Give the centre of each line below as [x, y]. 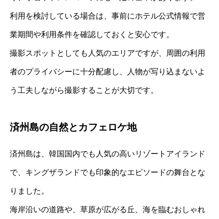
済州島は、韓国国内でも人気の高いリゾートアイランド [108, 154]
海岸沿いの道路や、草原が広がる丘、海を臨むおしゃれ [108, 210]
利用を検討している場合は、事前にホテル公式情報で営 [108, 16]
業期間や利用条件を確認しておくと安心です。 [92, 35]
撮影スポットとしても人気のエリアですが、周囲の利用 [108, 53]
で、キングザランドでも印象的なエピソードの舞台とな [108, 173]
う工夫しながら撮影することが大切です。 [84, 90]
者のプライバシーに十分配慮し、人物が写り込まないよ [108, 72]
